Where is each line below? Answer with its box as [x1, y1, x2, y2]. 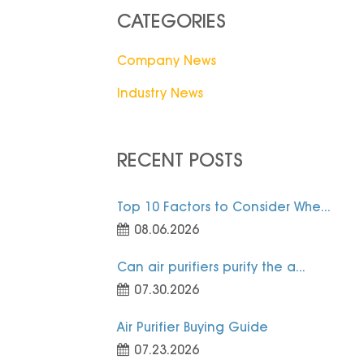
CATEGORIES [116, 8, 226, 32]
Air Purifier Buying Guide [116, 319, 268, 336]
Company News [116, 53, 216, 69]
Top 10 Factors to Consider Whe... [116, 199, 331, 215]
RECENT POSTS [116, 148, 243, 172]
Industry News [116, 85, 203, 102]
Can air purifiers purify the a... [116, 259, 305, 275]
